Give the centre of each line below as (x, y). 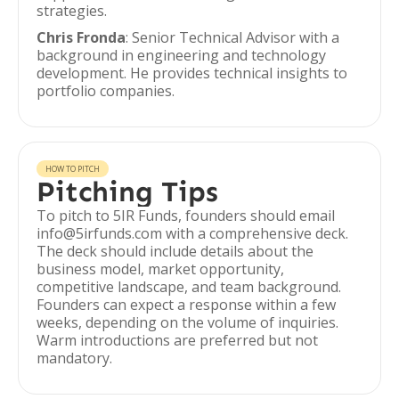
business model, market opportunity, (160, 269)
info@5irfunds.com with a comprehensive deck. (192, 233)
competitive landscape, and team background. (189, 287)
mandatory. (74, 358)
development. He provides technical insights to (192, 73)
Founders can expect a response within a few (186, 305)
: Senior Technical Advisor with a (232, 37)
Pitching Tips (127, 191)
